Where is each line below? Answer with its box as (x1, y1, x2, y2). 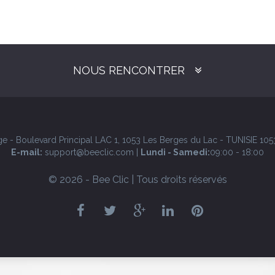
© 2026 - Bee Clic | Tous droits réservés (48, 174, 227, 185)
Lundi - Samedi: (141, 147, 210, 157)
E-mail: (11, 147, 42, 157)
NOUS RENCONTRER (73, 64, 185, 77)
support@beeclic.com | (42, 147, 141, 157)
